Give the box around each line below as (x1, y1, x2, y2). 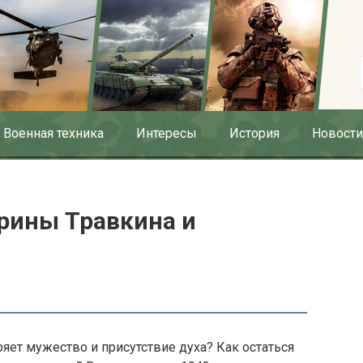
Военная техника (3, 126, 104, 141)
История (229, 126, 280, 141)
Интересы (136, 126, 197, 141)
